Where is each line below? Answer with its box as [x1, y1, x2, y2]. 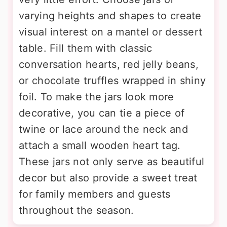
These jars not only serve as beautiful [19, 156, 205, 168]
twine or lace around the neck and [19, 123, 188, 135]
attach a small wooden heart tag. [19, 139, 181, 152]
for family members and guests [19, 188, 171, 200]
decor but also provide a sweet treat [19, 172, 198, 184]
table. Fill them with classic [19, 42, 153, 54]
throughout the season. [19, 204, 134, 216]
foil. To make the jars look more [19, 91, 174, 103]
